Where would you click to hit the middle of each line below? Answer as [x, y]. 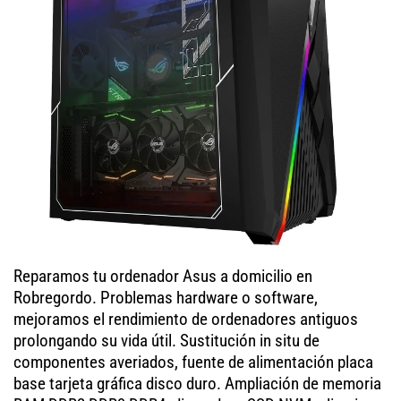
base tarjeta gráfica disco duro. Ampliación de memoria [197, 383]
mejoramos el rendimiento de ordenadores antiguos [186, 319]
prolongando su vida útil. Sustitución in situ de [166, 340]
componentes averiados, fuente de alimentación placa [193, 362]
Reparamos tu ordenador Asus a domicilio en [163, 276]
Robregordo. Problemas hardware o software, [166, 297]
